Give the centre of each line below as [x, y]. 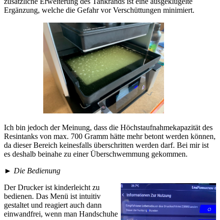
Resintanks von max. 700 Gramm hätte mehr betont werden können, [110, 137]
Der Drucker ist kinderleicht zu [52, 188]
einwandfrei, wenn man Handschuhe [61, 214]
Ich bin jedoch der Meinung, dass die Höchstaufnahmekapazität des [108, 128]
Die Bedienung [37, 171]
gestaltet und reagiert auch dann [53, 205]
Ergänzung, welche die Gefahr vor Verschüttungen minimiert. [99, 10]
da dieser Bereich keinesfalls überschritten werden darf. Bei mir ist [106, 145]
